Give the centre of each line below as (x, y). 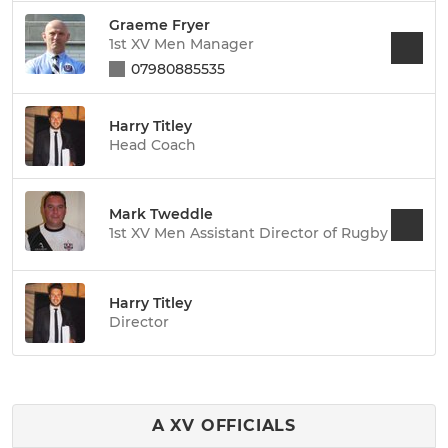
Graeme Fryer (159, 24)
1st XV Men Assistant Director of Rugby (248, 233)
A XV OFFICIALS (224, 425)
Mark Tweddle (161, 214)
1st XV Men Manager (181, 43)
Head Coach (152, 144)
